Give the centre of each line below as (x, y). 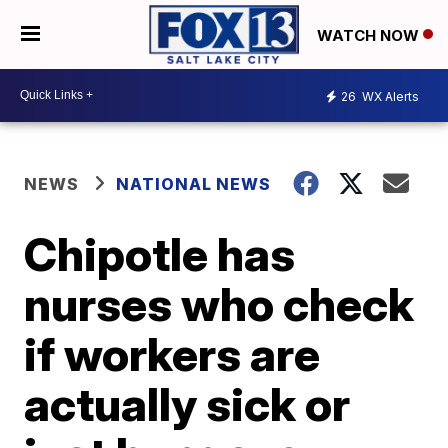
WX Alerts (389, 97)
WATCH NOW (370, 35)
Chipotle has (160, 253)
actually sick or (187, 403)
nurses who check (219, 303)
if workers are (172, 353)
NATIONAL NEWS (194, 183)
